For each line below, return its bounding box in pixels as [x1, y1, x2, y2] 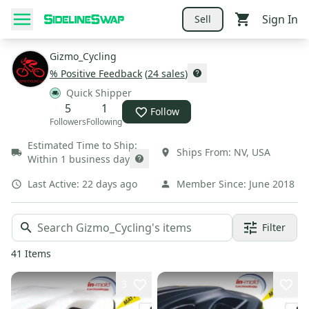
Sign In [262, 11, 298, 27]
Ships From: [177, 146, 231, 159]
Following [86, 116, 122, 128]
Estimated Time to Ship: [28, 139, 137, 152]
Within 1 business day [28, 152, 130, 166]
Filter [262, 221, 286, 234]
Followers [50, 116, 86, 128]
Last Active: [28, 177, 79, 190]
